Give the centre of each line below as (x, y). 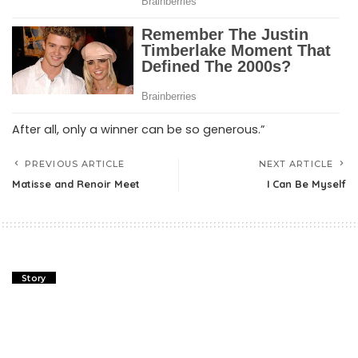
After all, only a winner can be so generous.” (138, 129)
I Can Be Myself (306, 183)
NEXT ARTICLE (296, 163)
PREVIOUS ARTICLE (75, 163)
